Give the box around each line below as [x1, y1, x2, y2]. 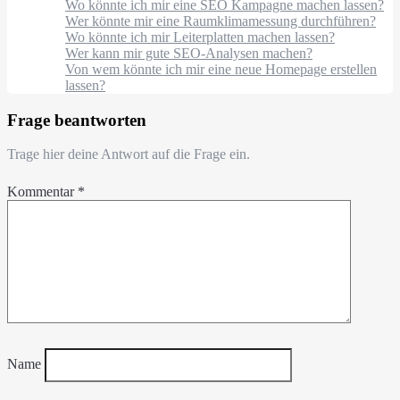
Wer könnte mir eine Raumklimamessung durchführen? [65, 12, 376, 29]
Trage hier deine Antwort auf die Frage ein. [7, 146, 250, 162]
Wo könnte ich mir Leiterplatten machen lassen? [65, 29, 335, 45]
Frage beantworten [7, 110, 146, 129]
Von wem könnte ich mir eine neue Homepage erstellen [65, 61, 377, 77]
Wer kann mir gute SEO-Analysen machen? [65, 45, 312, 61]
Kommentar [7, 184, 78, 200]
